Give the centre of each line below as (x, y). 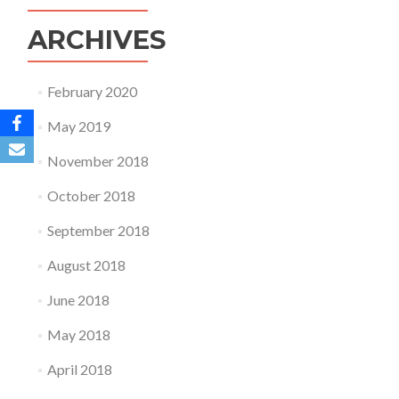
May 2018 (78, 334)
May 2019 (78, 126)
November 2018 (98, 161)
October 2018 (91, 195)
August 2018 (86, 265)
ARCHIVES (97, 40)
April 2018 (79, 369)
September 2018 (98, 230)
